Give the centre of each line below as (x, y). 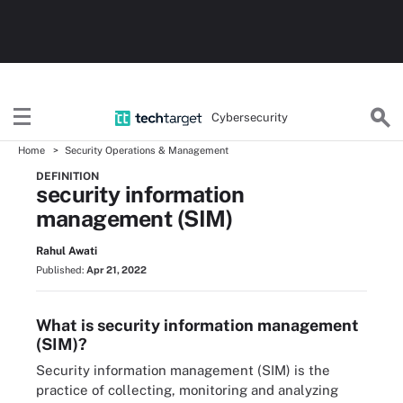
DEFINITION (67, 176)
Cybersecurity (250, 117)
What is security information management (197, 325)
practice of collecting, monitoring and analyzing (187, 390)
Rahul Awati (67, 251)
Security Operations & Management (147, 150)
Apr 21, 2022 (116, 270)
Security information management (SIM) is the (183, 370)
